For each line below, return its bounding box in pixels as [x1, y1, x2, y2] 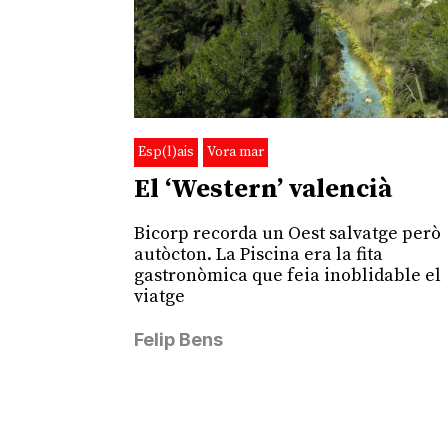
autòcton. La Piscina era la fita [134, 243, 384, 267]
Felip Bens [134, 329, 224, 351]
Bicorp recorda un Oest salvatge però [134, 222, 442, 246]
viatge [134, 285, 186, 309]
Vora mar [207, 143, 265, 162]
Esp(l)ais [138, 143, 195, 162]
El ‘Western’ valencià [134, 173, 393, 207]
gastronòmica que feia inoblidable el [134, 264, 442, 288]
